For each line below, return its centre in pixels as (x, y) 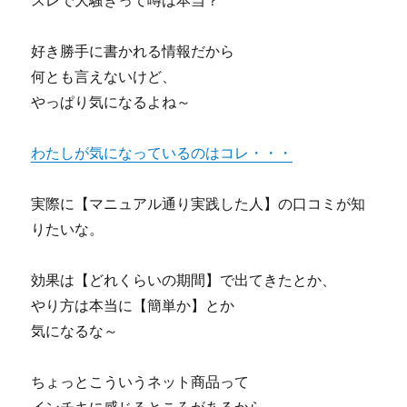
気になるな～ (75, 331)
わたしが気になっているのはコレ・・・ (162, 153)
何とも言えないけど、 (104, 76)
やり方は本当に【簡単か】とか (133, 305)
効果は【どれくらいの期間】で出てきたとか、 (184, 280)
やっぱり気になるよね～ (111, 102)
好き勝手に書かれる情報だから (133, 51)
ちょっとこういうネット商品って (140, 382)
